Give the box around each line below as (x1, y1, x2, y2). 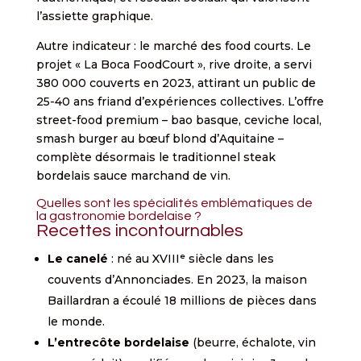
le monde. (47, 313, 105, 329)
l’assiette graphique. (35, 8, 153, 23)
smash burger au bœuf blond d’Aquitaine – (35, 131, 284, 146)
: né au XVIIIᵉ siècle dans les (107, 251, 274, 266)
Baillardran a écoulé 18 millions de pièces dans (47, 293, 317, 308)
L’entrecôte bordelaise (47, 334, 189, 350)
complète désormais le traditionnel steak (35, 149, 276, 164)
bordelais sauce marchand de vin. (35, 168, 230, 183)
